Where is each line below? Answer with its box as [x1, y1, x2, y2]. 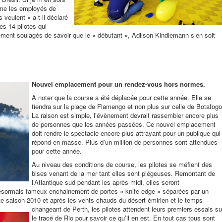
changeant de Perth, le [32, 204, 97, 214]
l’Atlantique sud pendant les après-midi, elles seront [32, 177, 179, 187]
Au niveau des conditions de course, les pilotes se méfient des [32, 160, 212, 169]
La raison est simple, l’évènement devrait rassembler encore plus [32, 111, 219, 120]
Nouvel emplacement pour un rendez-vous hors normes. [32, 79, 205, 89]
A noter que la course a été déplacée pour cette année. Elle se [32, 93, 211, 102]
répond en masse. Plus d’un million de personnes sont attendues [32, 137, 218, 147]
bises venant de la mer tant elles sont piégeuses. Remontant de [32, 168, 215, 178]
